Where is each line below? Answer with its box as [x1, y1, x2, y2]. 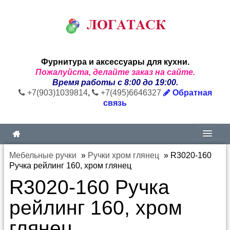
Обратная [170, 88, 212, 97]
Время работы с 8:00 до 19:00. [52, 78, 178, 87]
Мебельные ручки [9, 151, 76, 160]
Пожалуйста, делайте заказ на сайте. [35, 68, 195, 76]
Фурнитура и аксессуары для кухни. [41, 57, 189, 66]
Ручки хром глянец [88, 151, 159, 160]
